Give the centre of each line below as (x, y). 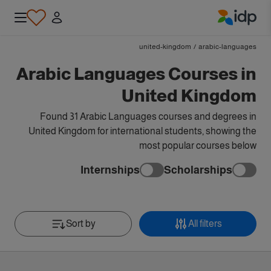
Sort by (80, 224)
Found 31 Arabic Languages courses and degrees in (148, 116)
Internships (110, 170)
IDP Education (227, 32)
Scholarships (198, 170)
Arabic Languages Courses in (136, 74)
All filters (205, 224)
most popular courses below (198, 145)
